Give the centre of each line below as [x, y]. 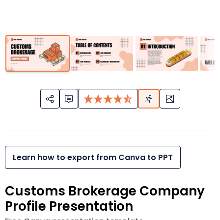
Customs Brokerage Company [105, 191]
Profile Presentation [69, 206]
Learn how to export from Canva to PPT [93, 158]
